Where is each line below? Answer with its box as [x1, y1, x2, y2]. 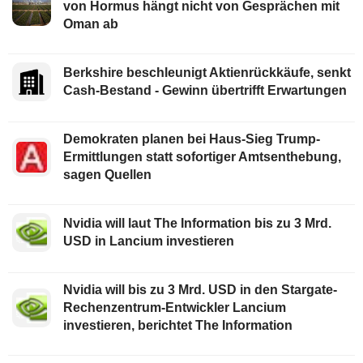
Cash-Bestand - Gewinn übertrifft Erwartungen [63, 83, 347, 97]
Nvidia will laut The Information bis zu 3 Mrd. [63, 216, 331, 230]
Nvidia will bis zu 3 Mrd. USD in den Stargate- [63, 282, 337, 297]
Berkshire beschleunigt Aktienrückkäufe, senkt [63, 65, 351, 79]
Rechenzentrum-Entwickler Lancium [63, 300, 286, 314]
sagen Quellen [63, 167, 152, 181]
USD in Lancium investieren [63, 233, 234, 248]
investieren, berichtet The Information [63, 318, 293, 332]
